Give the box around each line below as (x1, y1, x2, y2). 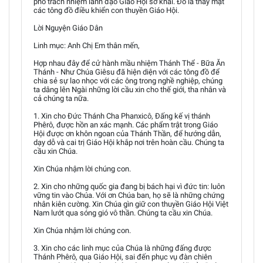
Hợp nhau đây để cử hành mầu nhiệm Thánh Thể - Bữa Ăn (33, 59, 225, 68)
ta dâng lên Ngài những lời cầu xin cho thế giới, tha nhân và (33, 85, 226, 94)
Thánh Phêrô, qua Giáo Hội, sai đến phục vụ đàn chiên (33, 252, 212, 261)
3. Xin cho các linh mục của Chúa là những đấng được (33, 244, 211, 252)
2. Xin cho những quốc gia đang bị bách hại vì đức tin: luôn (33, 182, 225, 191)
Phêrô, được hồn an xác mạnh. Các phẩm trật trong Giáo (33, 120, 218, 129)
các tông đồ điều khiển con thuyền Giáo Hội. (33, 6, 179, 15)
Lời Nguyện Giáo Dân (33, 23, 103, 32)
